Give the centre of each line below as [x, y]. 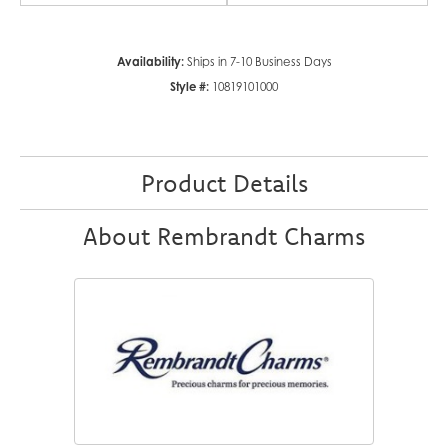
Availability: [150, 61]
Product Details [224, 182]
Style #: [189, 86]
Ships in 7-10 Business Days [259, 61]
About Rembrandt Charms [224, 235]
